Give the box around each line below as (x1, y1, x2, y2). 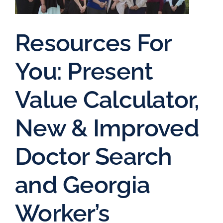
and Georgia (15, 170, 150, 199)
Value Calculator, (15, 85, 200, 113)
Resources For (15, 28, 172, 57)
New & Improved (15, 113, 199, 142)
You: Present (15, 57, 153, 85)
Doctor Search (15, 142, 172, 170)
